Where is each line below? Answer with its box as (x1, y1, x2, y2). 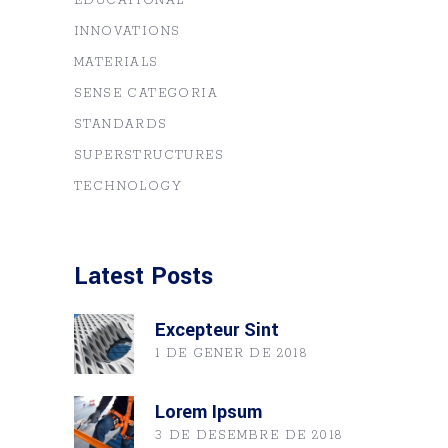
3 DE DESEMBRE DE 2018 (155, 427, 344, 443)
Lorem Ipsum (155, 398, 262, 425)
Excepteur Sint (155, 316, 279, 343)
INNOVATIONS (74, 23, 181, 39)
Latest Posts (74, 259, 213, 293)
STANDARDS (74, 116, 168, 132)
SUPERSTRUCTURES (74, 147, 224, 163)
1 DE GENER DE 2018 (155, 345, 309, 361)
